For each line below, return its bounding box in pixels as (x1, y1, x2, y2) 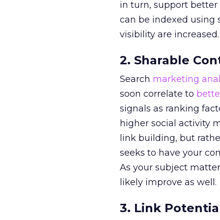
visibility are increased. (120, 29, 219, 40)
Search (120, 74, 153, 84)
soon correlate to (120, 88, 196, 99)
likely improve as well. (120, 177, 217, 188)
